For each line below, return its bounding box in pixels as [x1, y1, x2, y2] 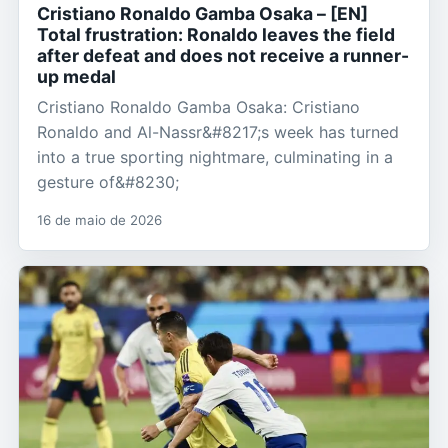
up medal [37, 66, 116, 88]
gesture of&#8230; [37, 172, 179, 193]
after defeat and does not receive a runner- [37, 45, 409, 67]
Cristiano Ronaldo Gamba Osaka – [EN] [37, 3, 368, 25]
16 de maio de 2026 [37, 212, 162, 229]
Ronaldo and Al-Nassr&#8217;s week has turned [37, 122, 399, 143]
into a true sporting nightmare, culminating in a [37, 147, 393, 168]
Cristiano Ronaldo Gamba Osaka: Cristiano [37, 97, 360, 118]
